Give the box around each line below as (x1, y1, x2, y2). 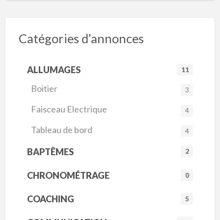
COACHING (27, 193, 74, 205)
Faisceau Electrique (31, 104, 108, 115)
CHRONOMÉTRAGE (27, 170, 110, 181)
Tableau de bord (31, 124, 93, 135)
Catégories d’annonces (18, 30, 144, 46)
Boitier (31, 83, 58, 94)
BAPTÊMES (27, 146, 74, 157)
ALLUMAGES (27, 64, 81, 76)
